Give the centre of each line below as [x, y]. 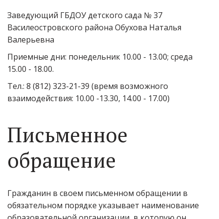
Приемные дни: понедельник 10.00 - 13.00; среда [100, 57]
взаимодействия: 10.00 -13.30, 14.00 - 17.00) [88, 98]
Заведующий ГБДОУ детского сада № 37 [85, 15]
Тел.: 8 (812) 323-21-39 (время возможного [88, 86]
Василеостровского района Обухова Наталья [94, 27]
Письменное [67, 134]
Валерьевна [31, 40]
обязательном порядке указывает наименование [103, 205]
